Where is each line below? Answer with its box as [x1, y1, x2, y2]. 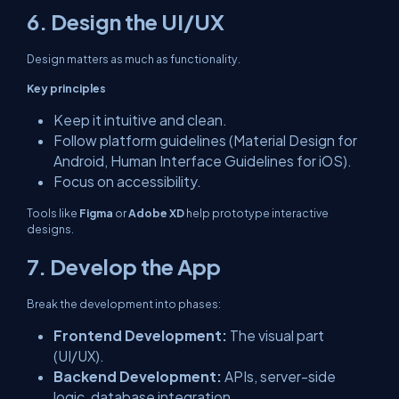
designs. [27, 222, 74, 236]
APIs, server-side [222, 368, 336, 385]
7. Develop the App [27, 253, 221, 280]
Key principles [27, 81, 106, 95]
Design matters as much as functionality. [27, 52, 240, 66]
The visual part [227, 327, 324, 344]
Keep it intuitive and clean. [53, 111, 227, 128]
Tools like [27, 206, 79, 220]
